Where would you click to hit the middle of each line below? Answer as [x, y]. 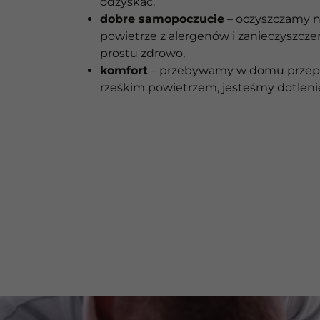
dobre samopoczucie [162, 19]
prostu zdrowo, [142, 53]
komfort [124, 70]
